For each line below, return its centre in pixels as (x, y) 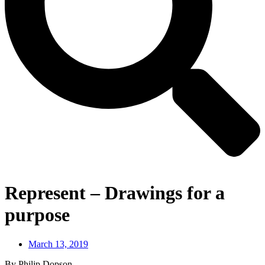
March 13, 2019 (58, 244)
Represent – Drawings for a (115, 193)
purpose (37, 215)
